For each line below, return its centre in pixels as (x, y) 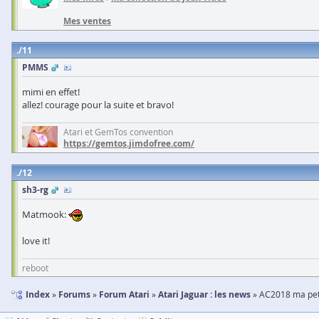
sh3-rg (35, 189)
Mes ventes (87, 21)
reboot (35, 267)
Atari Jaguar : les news (204, 294)
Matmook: (45, 214)
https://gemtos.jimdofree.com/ (129, 143)
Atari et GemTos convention (118, 131)
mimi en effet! (51, 91)
